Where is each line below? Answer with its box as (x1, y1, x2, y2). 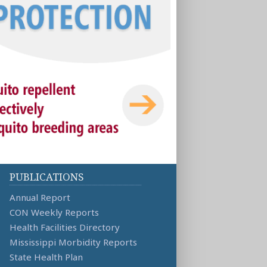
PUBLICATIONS (10, 169, 84, 184)
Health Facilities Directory (10, 221, 120, 233)
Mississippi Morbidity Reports (10, 235, 137, 248)
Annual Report (10, 191, 70, 203)
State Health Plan (10, 250, 83, 263)
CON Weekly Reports (10, 206, 99, 218)
